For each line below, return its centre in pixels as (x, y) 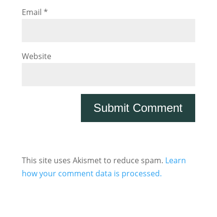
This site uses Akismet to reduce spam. (93, 161)
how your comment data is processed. (92, 174)
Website (36, 56)
